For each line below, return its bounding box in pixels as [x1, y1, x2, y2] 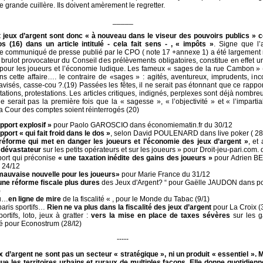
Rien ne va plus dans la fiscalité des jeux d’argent [46, 203, 211, 211]
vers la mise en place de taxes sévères [90, 211, 230, 220]
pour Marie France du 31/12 [121, 170, 210, 178]
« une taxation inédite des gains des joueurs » [58, 154, 213, 162]
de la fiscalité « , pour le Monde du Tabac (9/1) [60, 195, 210, 203]
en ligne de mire [8, 195, 61, 203]
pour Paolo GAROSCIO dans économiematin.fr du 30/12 [51, 121, 232, 129]
